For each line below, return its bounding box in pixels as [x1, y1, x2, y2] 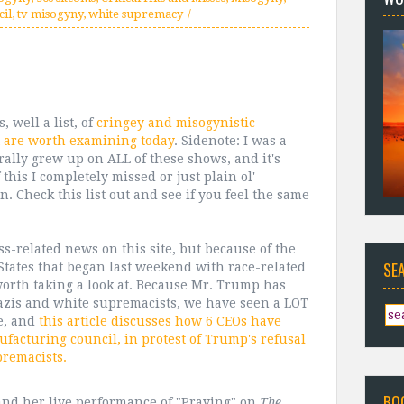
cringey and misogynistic [96, 115, 255, 130]
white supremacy [88, 7, 183, 21]
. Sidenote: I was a [174, 133, 287, 148]
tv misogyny [17, 7, 83, 21]
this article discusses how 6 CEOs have [39, 314, 281, 328]
